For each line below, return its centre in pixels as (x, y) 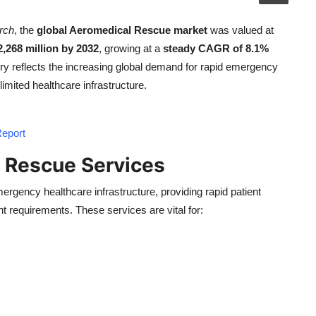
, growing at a (131, 48)
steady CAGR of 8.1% (216, 48)
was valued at (241, 30)
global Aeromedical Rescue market (122, 30)
